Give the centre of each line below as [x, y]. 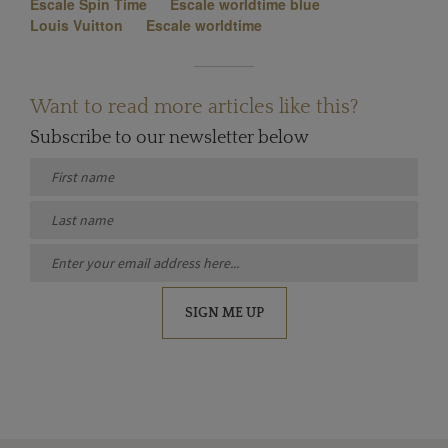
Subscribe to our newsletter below [169, 137]
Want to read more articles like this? [194, 106]
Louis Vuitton [76, 24]
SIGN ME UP [224, 312]
